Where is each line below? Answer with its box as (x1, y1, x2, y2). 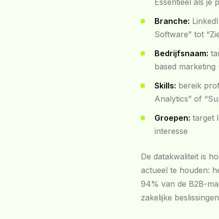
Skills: (154, 81, 176, 90)
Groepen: (154, 113, 190, 123)
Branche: (154, 16, 190, 26)
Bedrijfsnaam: (154, 48, 208, 58)
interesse (154, 126, 188, 136)
